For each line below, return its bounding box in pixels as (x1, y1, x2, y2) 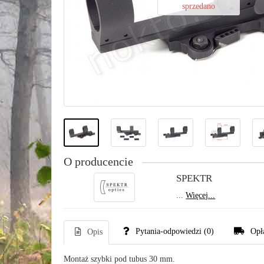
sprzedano (182, 2, 216, 11)
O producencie (64, 156, 133, 168)
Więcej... (186, 191, 216, 200)
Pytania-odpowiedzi (136, 227, 202, 236)
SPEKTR (176, 173, 213, 184)
